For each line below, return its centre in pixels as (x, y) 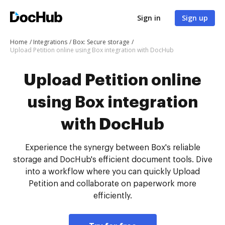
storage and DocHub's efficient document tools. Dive (113, 160)
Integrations (50, 42)
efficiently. (113, 196)
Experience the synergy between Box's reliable (113, 148)
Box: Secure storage (101, 42)
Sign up (195, 18)
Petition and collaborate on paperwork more (113, 184)
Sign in (149, 18)
